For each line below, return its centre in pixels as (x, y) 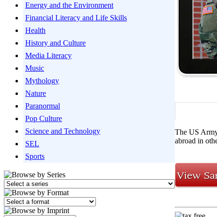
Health (35, 30)
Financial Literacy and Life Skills (76, 18)
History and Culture (55, 43)
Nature (36, 93)
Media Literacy (48, 55)
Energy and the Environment (69, 5)
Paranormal (43, 106)
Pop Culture (44, 118)
